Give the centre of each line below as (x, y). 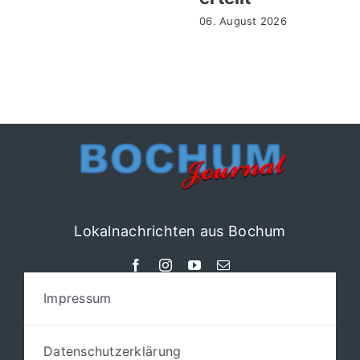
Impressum (77, 298)
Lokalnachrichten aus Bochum (180, 231)
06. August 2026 (243, 20)
